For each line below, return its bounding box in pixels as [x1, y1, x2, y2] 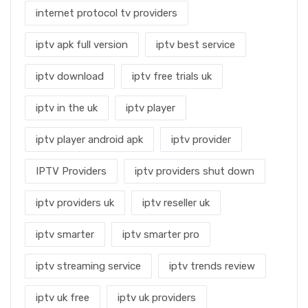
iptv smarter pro [122, 228, 199, 241]
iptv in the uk [36, 101, 98, 114]
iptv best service [156, 38, 235, 51]
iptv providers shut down [135, 164, 254, 177]
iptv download [36, 69, 104, 82]
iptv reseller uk [142, 196, 210, 209]
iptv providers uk [36, 196, 114, 209]
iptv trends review [169, 259, 255, 272]
